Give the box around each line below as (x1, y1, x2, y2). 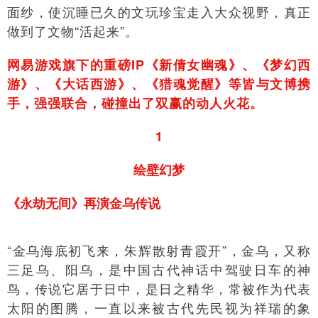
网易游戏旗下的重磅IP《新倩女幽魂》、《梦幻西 (7, 55, 311, 74)
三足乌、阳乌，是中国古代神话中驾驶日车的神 (7, 260, 311, 278)
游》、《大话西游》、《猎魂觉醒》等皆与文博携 (7, 75, 311, 93)
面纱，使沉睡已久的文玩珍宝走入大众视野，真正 (7, 2, 311, 21)
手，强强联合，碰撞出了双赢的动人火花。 (7, 94, 263, 112)
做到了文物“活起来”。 (7, 21, 138, 40)
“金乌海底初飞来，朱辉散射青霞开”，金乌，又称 (7, 241, 311, 259)
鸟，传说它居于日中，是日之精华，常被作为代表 (7, 279, 311, 297)
